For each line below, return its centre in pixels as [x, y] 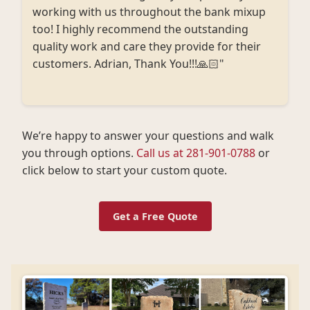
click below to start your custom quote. [125, 170]
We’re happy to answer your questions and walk [148, 136]
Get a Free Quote [155, 216]
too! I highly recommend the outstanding [140, 29]
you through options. [79, 153]
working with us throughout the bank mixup [149, 12]
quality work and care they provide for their [147, 46]
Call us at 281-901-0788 [196, 153]
